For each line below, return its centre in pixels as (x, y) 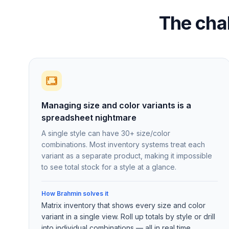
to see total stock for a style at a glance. (109, 167)
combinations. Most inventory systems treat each (123, 144)
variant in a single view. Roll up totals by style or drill (128, 216)
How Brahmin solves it (75, 193)
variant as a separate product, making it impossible (127, 156)
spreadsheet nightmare (89, 118)
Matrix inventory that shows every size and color (123, 205)
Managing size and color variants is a (116, 105)
